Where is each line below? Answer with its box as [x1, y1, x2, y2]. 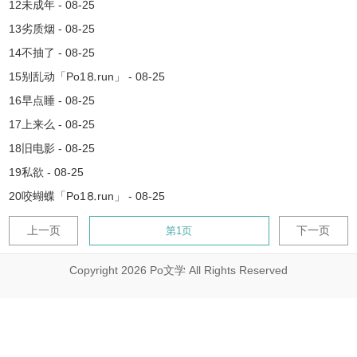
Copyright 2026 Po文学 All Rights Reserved [69, 264, 288, 277]
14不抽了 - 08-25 [9, 46, 96, 59]
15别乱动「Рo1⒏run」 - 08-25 [9, 70, 166, 83]
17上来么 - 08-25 [9, 118, 96, 131]
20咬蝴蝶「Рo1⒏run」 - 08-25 [9, 190, 166, 202]
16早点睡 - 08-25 [9, 94, 96, 107]
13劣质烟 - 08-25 [9, 22, 96, 35]
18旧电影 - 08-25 [9, 142, 96, 155]
